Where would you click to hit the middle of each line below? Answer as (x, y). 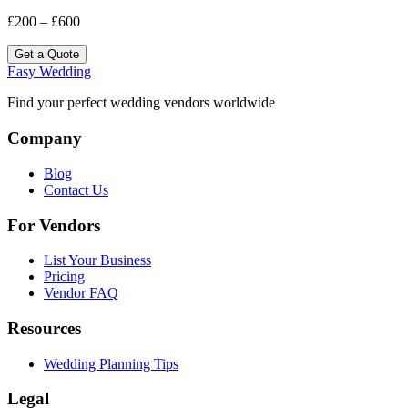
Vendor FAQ (81, 293)
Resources (44, 328)
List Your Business (97, 260)
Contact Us (76, 189)
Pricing (64, 277)
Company (45, 138)
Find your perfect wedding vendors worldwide (141, 103)
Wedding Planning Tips (111, 363)
